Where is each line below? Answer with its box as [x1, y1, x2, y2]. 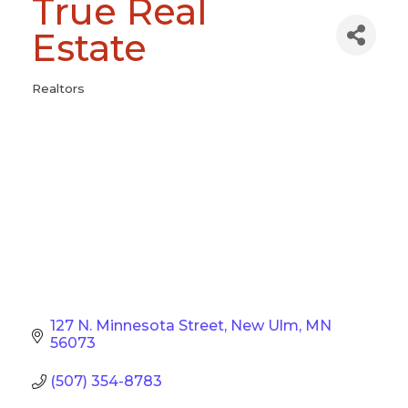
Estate [32, 25, 147, 70]
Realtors [32, 81, 85, 96]
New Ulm [230, 316, 299, 334]
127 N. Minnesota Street [50, 316, 224, 334]
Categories [31, 88, 113, 106]
